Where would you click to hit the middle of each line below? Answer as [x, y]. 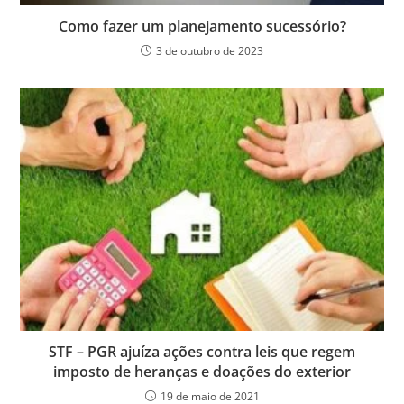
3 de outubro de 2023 [210, 51]
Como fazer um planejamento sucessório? [202, 27]
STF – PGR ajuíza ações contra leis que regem [202, 352]
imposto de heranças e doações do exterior [202, 372]
